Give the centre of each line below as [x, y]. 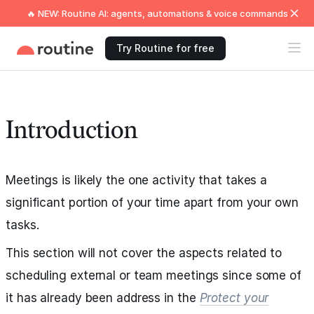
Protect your [234, 298]
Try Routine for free [165, 48]
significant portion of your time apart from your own [152, 203]
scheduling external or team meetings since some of [153, 275]
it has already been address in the [103, 298]
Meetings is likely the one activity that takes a [137, 180]
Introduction [71, 131]
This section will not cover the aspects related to [144, 253]
